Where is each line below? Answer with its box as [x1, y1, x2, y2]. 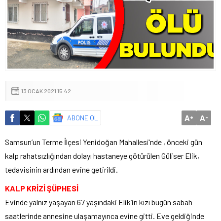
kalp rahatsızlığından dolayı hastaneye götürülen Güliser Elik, [5, 150, 199, 160]
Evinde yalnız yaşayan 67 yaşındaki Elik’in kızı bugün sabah [5, 197, 192, 207]
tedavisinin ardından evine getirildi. [5, 164, 118, 174]
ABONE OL [67, 113, 98, 122]
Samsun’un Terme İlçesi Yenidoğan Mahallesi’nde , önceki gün [5, 137, 202, 147]
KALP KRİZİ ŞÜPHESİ [5, 183, 78, 193]
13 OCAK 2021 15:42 [21, 87, 71, 94]
